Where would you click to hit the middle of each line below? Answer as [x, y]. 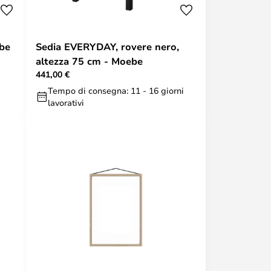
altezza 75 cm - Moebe [89, 61]
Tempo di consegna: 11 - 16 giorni [116, 90]
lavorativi [66, 103]
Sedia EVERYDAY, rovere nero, [107, 47]
